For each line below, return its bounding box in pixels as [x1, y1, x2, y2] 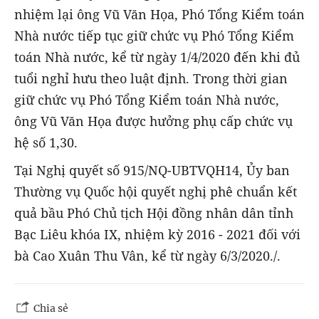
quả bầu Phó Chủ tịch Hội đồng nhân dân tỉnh [14, 204, 293, 221]
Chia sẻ [33, 301, 68, 315]
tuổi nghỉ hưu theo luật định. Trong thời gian [14, 70, 288, 88]
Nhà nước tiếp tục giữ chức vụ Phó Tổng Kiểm [14, 27, 294, 45]
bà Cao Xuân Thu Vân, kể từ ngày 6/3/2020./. [14, 246, 281, 264]
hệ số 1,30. [14, 134, 78, 152]
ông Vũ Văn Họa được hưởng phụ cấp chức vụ [14, 113, 293, 130]
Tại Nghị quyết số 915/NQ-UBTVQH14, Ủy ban [14, 161, 290, 179]
